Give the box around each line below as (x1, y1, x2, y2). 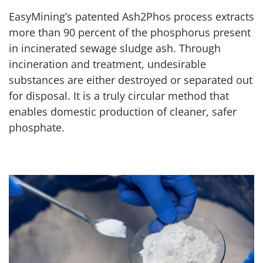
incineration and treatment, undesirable (9, 57, 206, 71)
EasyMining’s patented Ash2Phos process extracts (9, 9, 254, 23)
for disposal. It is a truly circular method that (9, 89, 229, 103)
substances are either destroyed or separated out (9, 73, 252, 87)
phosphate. (9, 120, 65, 134)
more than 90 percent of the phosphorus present (9, 25, 251, 39)
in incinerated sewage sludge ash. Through (9, 41, 221, 55)
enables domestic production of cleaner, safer (9, 104, 237, 119)
